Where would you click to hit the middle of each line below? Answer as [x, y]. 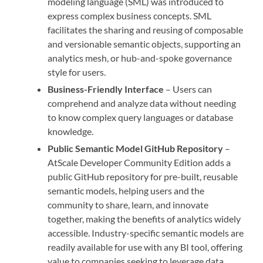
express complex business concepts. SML [130, 15]
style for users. [77, 72]
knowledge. [71, 131]
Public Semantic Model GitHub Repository [136, 148]
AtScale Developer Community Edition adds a [139, 162]
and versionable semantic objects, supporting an [144, 43]
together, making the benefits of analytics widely [144, 218]
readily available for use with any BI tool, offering [145, 247]
